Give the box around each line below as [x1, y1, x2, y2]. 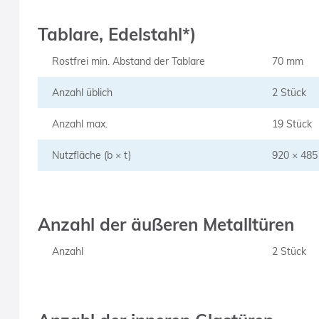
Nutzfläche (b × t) [51, 149, 131, 162]
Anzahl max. [51, 117, 108, 130]
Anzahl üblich [51, 86, 113, 99]
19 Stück [271, 117, 312, 130]
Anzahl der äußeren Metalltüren [37, 214, 294, 235]
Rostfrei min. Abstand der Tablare [51, 55, 205, 68]
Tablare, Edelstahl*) [37, 23, 197, 45]
